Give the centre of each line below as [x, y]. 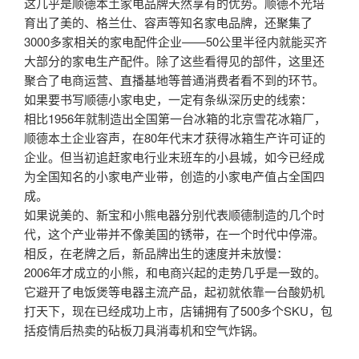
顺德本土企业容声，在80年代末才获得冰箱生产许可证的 [175, 138]
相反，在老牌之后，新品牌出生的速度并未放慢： [156, 253]
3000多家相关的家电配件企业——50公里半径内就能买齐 [175, 42]
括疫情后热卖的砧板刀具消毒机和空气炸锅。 [144, 330]
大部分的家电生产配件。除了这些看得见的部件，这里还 [174, 61]
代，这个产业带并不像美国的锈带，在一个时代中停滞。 [174, 234]
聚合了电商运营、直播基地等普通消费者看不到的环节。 [174, 80]
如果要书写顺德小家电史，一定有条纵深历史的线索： [168, 99]
